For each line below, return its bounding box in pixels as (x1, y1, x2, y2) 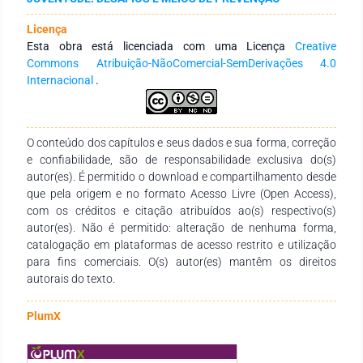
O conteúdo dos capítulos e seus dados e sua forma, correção (27, 135, 336, 149)
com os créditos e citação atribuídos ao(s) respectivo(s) (27, 203, 336, 217)
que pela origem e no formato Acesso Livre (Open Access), (27, 186, 336, 200)
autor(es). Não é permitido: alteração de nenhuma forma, (27, 220, 336, 234)
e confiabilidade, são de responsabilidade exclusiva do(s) (27, 152, 336, 166)
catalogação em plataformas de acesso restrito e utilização (27, 237, 336, 251)
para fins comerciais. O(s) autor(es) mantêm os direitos (27, 254, 336, 268)
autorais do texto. (27, 271, 115, 285)
